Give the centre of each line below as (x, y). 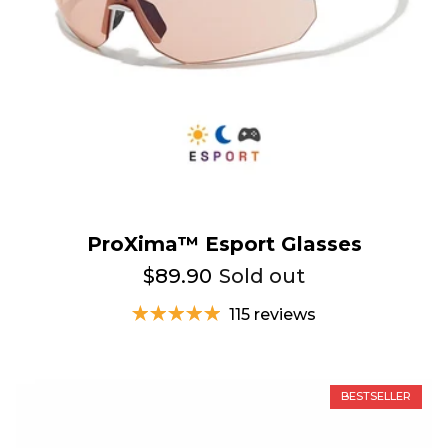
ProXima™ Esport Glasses (224, 243)
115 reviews (272, 314)
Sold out (262, 275)
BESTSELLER (376, 396)
